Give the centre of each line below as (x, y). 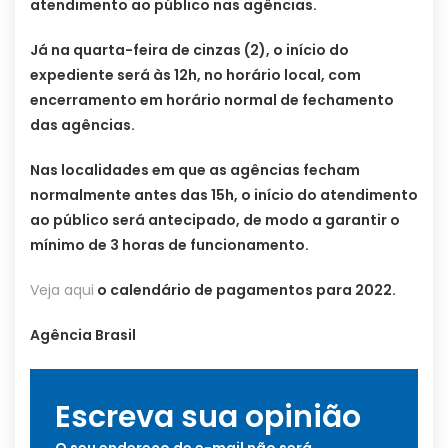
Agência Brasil (83, 334)
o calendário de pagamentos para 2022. (245, 289)
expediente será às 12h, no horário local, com (195, 74)
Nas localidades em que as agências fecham (195, 169)
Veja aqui (62, 289)
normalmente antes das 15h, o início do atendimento (224, 194)
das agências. (82, 124)
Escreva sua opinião (208, 416)
